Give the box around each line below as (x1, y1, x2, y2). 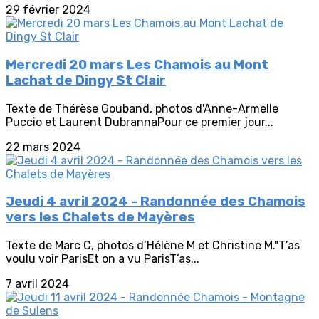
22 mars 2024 (6, 140, 80, 154)
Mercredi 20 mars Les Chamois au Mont (6, 57, 268, 73)
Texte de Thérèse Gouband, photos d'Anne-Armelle (6, 101, 278, 115)
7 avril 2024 (6, 277, 69, 291)
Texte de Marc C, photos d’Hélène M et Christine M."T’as (6, 239, 300, 253)
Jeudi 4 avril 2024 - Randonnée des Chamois (6, 194, 305, 210)
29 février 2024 (6, 3, 90, 17)
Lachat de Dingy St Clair (6, 73, 166, 89)
